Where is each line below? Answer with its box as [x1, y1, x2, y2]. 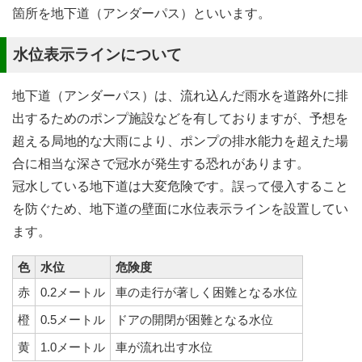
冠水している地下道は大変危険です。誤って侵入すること [12, 179, 348, 193]
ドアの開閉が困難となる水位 [116, 313, 273, 326]
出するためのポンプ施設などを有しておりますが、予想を [12, 112, 348, 125]
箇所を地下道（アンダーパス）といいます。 [12, 6, 271, 20]
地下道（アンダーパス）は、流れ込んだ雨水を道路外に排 [12, 89, 348, 103]
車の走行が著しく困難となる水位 [116, 285, 297, 299]
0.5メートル [40, 313, 105, 326]
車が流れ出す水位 [116, 340, 213, 354]
